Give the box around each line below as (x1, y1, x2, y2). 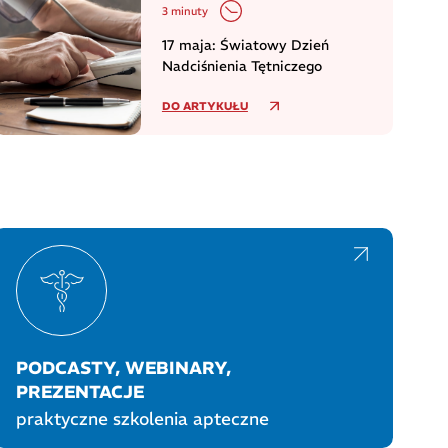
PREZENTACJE (16, 381, 145, 404)
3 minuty (161, 3, 208, 18)
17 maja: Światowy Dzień (161, 36, 329, 55)
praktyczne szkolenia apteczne (16, 407, 270, 430)
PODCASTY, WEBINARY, (16, 357, 232, 380)
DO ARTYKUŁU (161, 98, 248, 113)
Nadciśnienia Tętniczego (161, 57, 322, 76)
